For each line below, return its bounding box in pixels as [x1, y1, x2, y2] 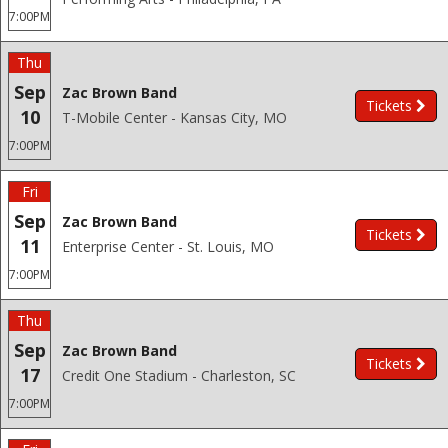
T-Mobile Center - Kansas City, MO [62, 108, 287, 127]
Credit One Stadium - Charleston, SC [62, 366, 296, 385]
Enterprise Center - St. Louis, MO [62, 237, 274, 256]
